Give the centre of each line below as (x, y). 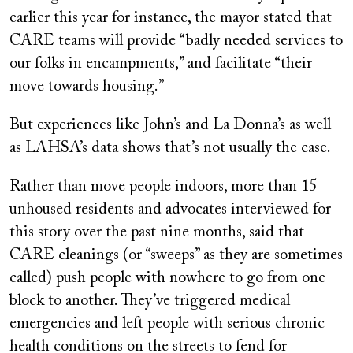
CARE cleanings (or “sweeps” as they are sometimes (176, 255)
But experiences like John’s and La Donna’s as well (170, 125)
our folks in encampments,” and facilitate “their (161, 63)
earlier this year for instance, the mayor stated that (171, 18)
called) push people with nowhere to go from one (167, 278)
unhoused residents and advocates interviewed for (170, 209)
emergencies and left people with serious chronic (167, 323)
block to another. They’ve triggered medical (150, 301)
